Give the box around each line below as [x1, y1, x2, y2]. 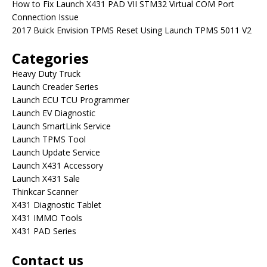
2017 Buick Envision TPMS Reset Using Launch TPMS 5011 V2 [12, 24, 252, 36]
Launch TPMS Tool [12, 133, 86, 145]
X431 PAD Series [12, 225, 76, 237]
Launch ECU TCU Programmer [12, 94, 129, 106]
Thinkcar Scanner [12, 186, 78, 198]
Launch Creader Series [12, 81, 98, 93]
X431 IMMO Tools [12, 212, 82, 224]
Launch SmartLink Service [12, 120, 111, 132]
